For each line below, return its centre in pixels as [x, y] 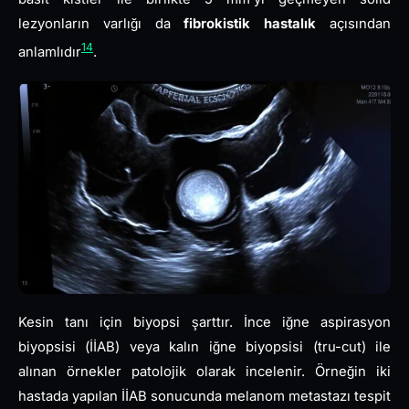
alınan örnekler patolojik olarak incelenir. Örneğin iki [204, 371]
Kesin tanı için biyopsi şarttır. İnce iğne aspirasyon [204, 322]
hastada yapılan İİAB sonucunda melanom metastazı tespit [204, 396]
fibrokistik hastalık [250, 23]
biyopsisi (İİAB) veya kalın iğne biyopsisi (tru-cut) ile [204, 346]
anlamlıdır [50, 52]
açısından [354, 23]
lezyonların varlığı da [101, 23]
